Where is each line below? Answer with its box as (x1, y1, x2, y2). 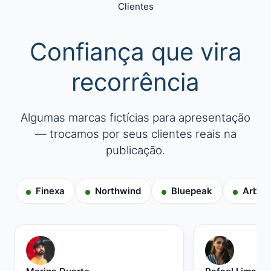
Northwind (95, 185, 141, 197)
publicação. (106, 143, 165, 157)
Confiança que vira (29, 37, 242, 67)
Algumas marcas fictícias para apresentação (21, 111, 250, 125)
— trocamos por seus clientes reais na (34, 127, 237, 141)
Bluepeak (171, 185, 212, 197)
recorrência (71, 67, 200, 97)
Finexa (36, 185, 65, 197)
